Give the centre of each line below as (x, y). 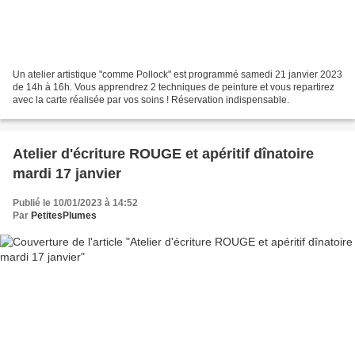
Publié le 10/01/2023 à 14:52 (75, 202)
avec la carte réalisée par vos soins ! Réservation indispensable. (151, 99)
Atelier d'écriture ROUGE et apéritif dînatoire (163, 153)
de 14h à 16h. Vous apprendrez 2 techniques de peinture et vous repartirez (174, 87)
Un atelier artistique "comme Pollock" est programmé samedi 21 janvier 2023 (177, 74)
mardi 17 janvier (67, 173)
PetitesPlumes (64, 215)
